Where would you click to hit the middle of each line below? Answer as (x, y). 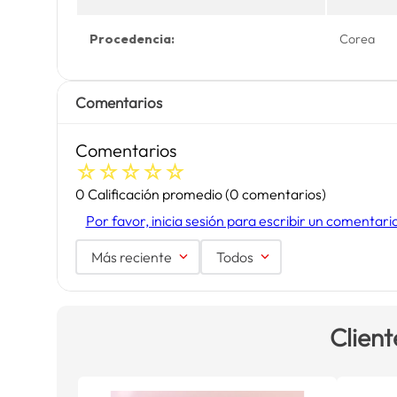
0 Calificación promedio (148, 195)
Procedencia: (132, 39)
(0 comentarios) (275, 195)
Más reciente (131, 257)
